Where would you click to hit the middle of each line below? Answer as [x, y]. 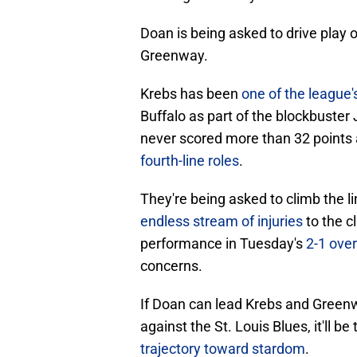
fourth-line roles [190, 161]
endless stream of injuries [222, 222]
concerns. [171, 266]
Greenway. [174, 56]
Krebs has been [191, 94]
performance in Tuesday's [223, 244]
